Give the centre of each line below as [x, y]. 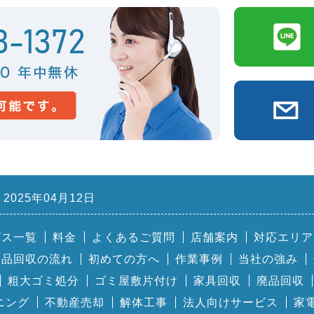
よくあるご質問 [134, 237]
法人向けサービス [231, 302]
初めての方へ [124, 259]
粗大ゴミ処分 [43, 281]
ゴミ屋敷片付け [136, 281]
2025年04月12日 [49, 198]
